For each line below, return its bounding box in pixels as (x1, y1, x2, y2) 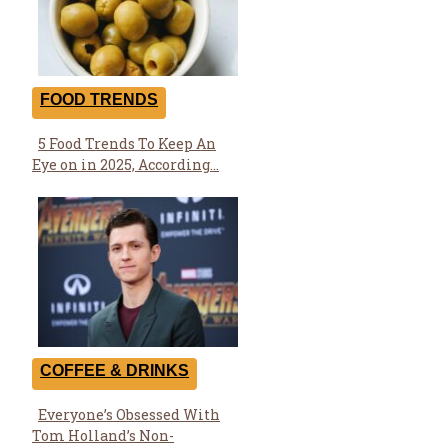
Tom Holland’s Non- (32, 425, 174, 445)
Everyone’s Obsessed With (38, 404, 220, 424)
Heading (32, 166, 127, 194)
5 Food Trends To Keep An (38, 133, 216, 153)
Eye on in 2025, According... (32, 154, 219, 174)
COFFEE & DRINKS (40, 361, 189, 379)
